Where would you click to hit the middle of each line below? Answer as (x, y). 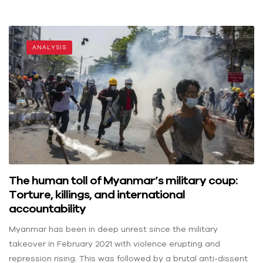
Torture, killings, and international (97, 194)
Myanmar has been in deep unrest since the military (113, 229)
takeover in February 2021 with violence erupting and (114, 244)
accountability (47, 208)
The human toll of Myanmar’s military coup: (123, 180)
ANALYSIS (49, 48)
